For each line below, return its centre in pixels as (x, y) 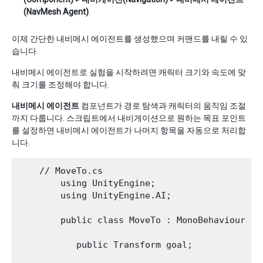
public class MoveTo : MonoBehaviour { (137, 220)
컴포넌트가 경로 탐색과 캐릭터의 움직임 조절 (163, 105)
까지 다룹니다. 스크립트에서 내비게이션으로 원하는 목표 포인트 (129, 118)
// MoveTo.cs (60, 171)
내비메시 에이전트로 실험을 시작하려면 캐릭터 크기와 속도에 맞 (129, 72)
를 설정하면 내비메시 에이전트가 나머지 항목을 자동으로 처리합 (129, 130)
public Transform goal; (105, 245)
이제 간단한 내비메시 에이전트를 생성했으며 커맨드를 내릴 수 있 (130, 38)
